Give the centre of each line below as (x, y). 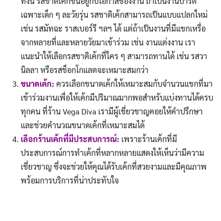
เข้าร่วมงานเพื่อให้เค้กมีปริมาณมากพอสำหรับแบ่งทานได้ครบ (117, 98)
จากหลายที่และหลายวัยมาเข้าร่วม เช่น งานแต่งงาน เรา (108, 42)
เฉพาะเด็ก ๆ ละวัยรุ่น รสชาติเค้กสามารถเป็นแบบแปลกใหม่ (114, 15)
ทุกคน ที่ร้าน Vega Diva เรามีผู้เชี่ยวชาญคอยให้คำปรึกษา (111, 111)
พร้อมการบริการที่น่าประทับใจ (70, 181)
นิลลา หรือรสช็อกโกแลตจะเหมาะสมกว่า (84, 70)
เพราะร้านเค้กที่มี (149, 139)
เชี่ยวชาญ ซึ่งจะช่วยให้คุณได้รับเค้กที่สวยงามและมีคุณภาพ (113, 167)
